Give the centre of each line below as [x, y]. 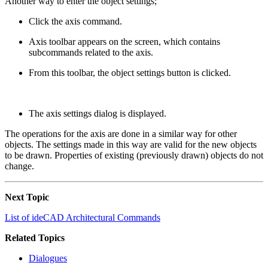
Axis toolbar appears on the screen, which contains [124, 42]
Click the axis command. [75, 22]
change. [19, 166]
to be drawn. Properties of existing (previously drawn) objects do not [134, 156]
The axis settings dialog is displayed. [98, 114]
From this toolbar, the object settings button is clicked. [130, 73]
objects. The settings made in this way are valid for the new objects [131, 145]
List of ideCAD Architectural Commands [83, 218]
